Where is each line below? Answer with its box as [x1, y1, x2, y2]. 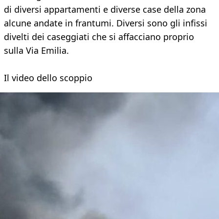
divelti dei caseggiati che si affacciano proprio [4, 31, 194, 43]
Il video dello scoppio [4, 72, 92, 84]
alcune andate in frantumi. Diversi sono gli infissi [4, 17, 207, 29]
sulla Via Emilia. [4, 44, 69, 57]
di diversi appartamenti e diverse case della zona [4, 3, 206, 16]
